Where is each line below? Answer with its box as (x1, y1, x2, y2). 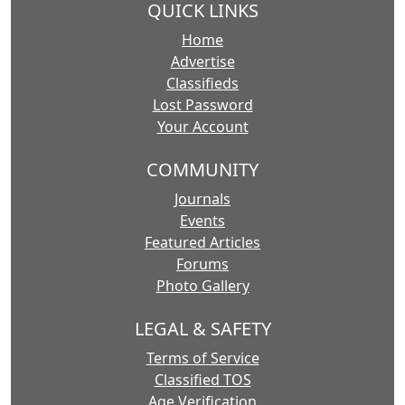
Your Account (156, 117, 249, 137)
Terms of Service (146, 348, 259, 368)
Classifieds (166, 73, 239, 93)
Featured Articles (145, 232, 260, 252)
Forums (176, 254, 229, 274)
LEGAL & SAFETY (134, 316, 271, 341)
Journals (174, 189, 231, 209)
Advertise (170, 52, 235, 71)
